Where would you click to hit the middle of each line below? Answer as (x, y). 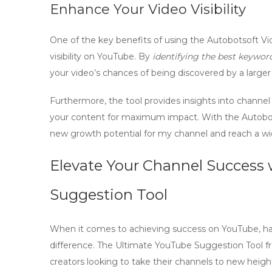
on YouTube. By (117, 56)
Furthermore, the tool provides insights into (143, 101)
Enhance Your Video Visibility (148, 9)
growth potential (106, 134)
